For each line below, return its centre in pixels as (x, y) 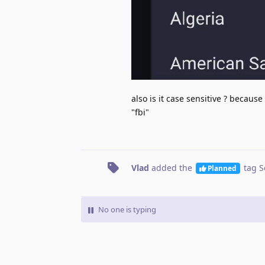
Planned (222, 168)
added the (172, 168)
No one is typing (127, 210)
